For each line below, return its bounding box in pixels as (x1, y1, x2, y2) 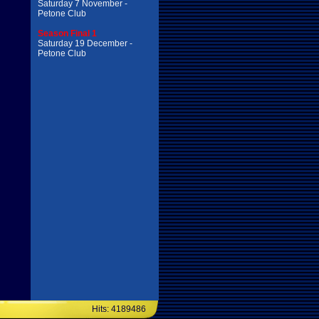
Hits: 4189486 (92, 304, 146, 314)
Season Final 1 (38, 28, 97, 38)
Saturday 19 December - (38, 38, 132, 48)
